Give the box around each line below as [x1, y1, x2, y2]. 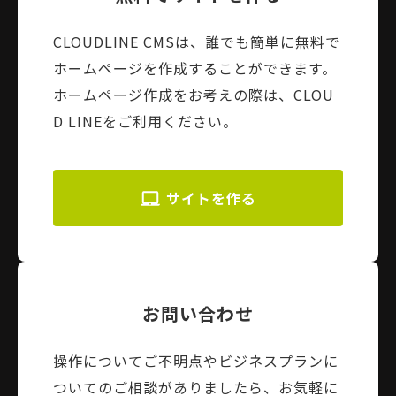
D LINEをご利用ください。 [53, 110, 238, 133]
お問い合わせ [142, 301, 254, 327]
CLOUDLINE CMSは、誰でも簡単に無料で [53, 31, 340, 53]
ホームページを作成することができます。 [53, 57, 337, 80]
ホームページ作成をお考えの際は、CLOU [53, 84, 334, 106]
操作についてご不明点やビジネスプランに [53, 350, 339, 372]
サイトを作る [166, 187, 257, 209]
